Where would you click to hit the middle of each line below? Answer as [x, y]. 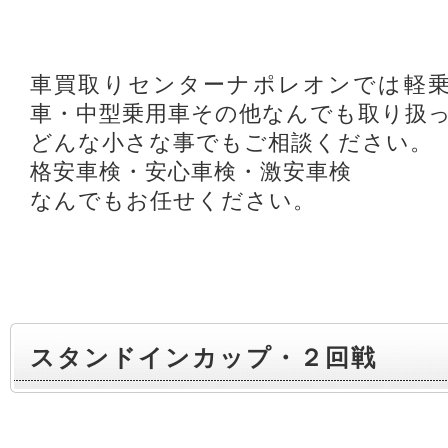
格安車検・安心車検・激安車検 [191, 171]
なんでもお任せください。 [173, 200]
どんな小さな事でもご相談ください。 [231, 142]
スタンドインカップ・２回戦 [203, 357]
